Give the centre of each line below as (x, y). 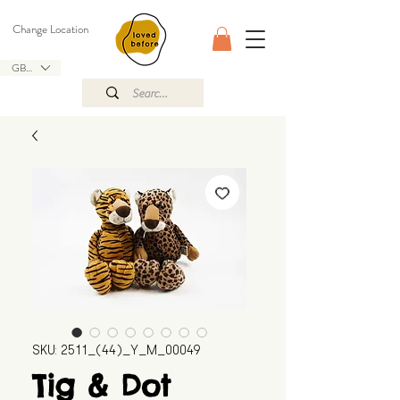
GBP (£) (29, 67)
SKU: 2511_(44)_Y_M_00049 (117, 351)
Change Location (50, 29)
